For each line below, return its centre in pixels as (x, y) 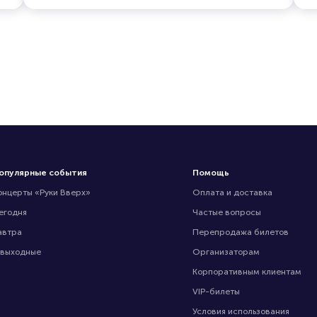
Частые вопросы (227, 212)
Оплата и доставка (233, 192)
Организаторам (226, 252)
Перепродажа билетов (241, 232)
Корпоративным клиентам (247, 272)
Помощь (211, 173)
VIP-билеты (217, 292)
